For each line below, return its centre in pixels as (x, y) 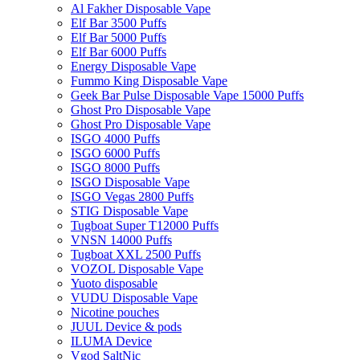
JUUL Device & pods (126, 326)
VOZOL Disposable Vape (137, 268)
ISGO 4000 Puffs (115, 138)
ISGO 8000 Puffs (115, 167)
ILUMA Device (111, 341)
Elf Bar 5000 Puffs (119, 37)
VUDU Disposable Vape (134, 297)
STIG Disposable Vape (129, 211)
